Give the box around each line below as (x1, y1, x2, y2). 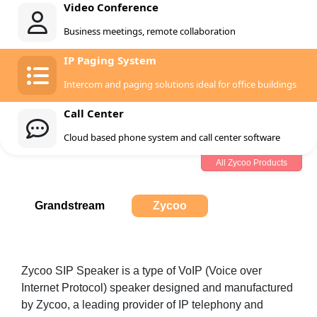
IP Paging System (64, 53, 156, 67)
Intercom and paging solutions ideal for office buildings (64, 78, 296, 91)
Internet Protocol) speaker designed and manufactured (21, 282, 293, 294)
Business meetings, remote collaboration (64, 25, 236, 38)
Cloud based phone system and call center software (64, 131, 280, 144)
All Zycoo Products (216, 158, 287, 168)
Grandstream (35, 200, 105, 212)
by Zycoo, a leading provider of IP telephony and (21, 299, 263, 311)
